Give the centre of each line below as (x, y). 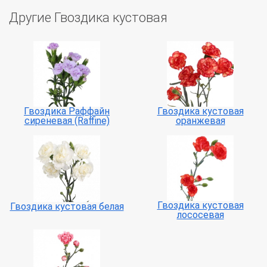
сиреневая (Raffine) (67, 121)
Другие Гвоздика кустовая (88, 17)
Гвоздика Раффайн (67, 111)
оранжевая (200, 121)
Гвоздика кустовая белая (67, 207)
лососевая (200, 215)
